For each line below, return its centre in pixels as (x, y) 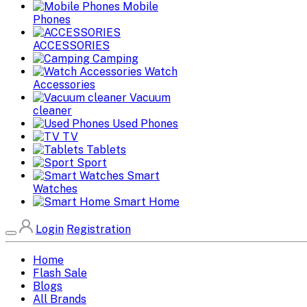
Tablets (106, 149)
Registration (98, 229)
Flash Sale (60, 273)
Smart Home (146, 201)
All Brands (60, 299)
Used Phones (145, 123)
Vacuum (150, 97)
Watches (55, 188)
